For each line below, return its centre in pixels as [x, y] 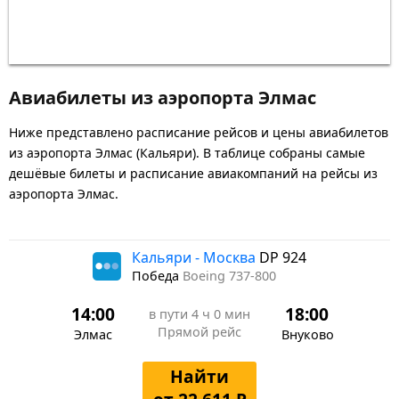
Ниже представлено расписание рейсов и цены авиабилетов [199, 132]
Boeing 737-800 [229, 275]
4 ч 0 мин [221, 313]
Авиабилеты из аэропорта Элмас [163, 97]
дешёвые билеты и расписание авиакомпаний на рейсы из [193, 173]
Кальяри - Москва [195, 257]
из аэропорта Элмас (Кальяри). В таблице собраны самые [187, 152]
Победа [157, 275]
